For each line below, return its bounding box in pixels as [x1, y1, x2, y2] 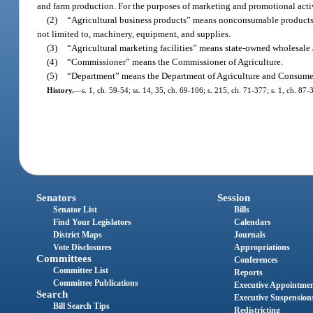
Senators [36, 192, 77, 204]
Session [217, 192, 250, 204]
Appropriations [233, 242, 290, 253]
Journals [233, 230, 265, 240]
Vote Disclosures [53, 242, 112, 253]
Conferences [233, 255, 278, 265]
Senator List [53, 205, 98, 215]
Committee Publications [53, 278, 139, 289]
